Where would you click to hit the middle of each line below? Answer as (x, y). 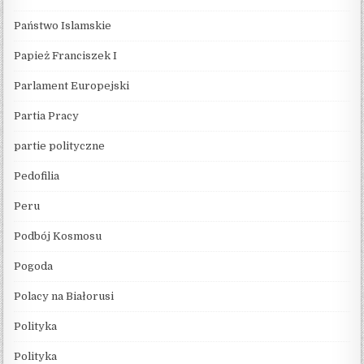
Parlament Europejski (72, 85)
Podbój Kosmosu (58, 236)
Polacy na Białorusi (64, 296)
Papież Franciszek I (66, 55)
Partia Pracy (47, 115)
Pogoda (34, 266)
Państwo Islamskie (63, 25)
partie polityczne (60, 145)
